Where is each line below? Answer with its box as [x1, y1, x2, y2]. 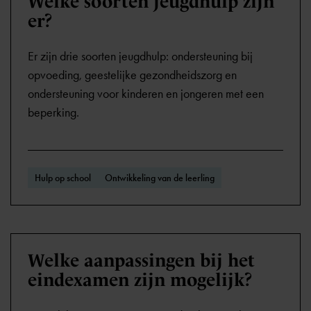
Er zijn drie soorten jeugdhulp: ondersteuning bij [28, 49, 253, 64]
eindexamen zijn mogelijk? [28, 269, 253, 290]
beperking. [28, 105, 79, 120]
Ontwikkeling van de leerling [105, 171, 215, 184]
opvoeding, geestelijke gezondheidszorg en [28, 67, 237, 83]
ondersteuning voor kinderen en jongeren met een [28, 86, 264, 101]
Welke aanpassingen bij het [28, 250, 255, 271]
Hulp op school [35, 171, 91, 184]
